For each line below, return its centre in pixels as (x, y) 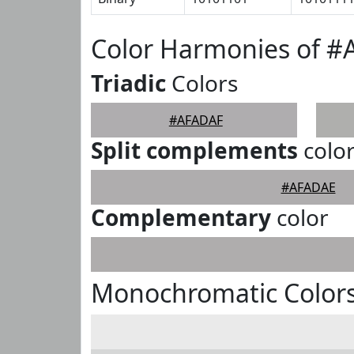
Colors (202, 83)
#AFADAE (308, 187)
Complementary (181, 217)
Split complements (194, 150)
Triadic (128, 83)
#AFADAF (196, 120)
